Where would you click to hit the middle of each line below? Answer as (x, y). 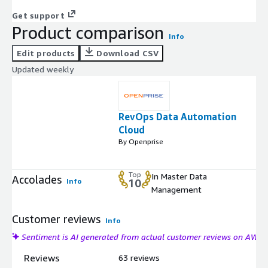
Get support (38, 15)
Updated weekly (43, 69)
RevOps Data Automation (177, 116)
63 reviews (139, 257)
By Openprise (141, 141)
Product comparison (88, 32)
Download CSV (128, 53)
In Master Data (179, 176)
